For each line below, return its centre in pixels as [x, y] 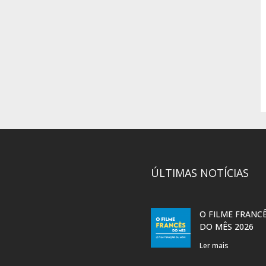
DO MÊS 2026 [226, 226]
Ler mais [214, 245]
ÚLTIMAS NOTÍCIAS [199, 172]
